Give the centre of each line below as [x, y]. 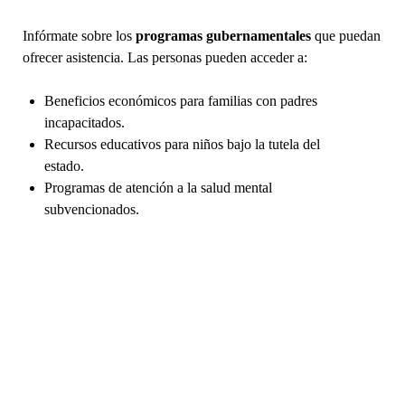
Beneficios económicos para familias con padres [180, 100]
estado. [64, 165]
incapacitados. [84, 122]
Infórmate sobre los [79, 35]
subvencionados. [91, 209]
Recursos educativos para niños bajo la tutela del [182, 144]
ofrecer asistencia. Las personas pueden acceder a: [165, 57]
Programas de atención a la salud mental [158, 187]
